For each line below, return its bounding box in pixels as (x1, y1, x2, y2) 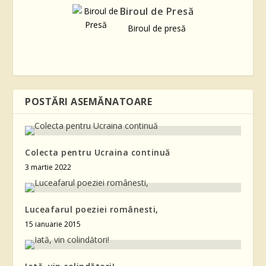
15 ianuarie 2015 (25, 219, 81, 230)
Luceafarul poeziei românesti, (25, 204, 159, 216)
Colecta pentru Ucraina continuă (25, 147, 170, 159)
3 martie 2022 (25, 162, 72, 173)
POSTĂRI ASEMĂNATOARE (25, 95, 153, 109)
